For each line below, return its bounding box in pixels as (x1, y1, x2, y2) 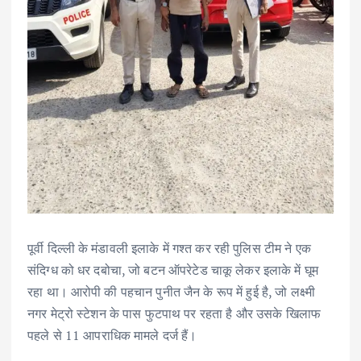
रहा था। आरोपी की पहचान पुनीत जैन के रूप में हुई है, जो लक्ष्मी (27, 282, 315, 301)
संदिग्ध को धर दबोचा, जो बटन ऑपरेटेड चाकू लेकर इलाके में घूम (27, 260, 318, 279)
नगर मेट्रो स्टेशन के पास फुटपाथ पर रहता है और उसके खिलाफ (27, 304, 321, 322)
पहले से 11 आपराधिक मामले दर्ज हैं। (27, 326, 197, 344)
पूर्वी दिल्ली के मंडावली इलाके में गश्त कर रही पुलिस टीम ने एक (27, 239, 311, 257)
